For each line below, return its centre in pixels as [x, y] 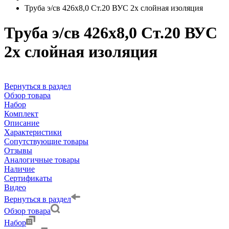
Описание [22, 123]
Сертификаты [28, 178]
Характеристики [33, 132]
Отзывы [18, 150]
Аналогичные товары [42, 159]
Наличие [19, 169]
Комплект [21, 113]
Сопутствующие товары [46, 141]
